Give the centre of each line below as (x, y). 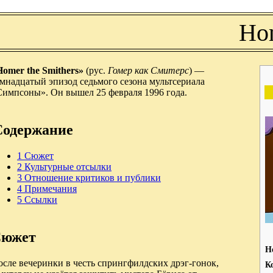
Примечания (51, 188)
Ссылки (41, 199)
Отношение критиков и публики (93, 177)
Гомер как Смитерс (148, 70)
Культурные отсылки (68, 166)
